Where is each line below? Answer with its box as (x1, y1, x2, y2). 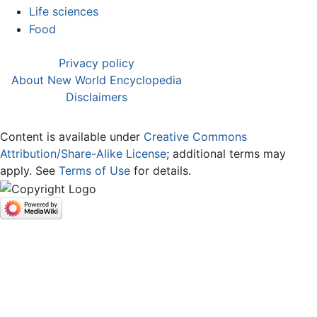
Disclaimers (66, 90, 127, 105)
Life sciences (28, 4, 98, 18)
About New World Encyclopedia (11, 73, 182, 88)
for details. (130, 163, 191, 178)
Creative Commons (144, 129, 247, 144)
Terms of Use (59, 163, 130, 178)
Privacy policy (59, 56, 134, 71)
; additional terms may (166, 146, 286, 161)
